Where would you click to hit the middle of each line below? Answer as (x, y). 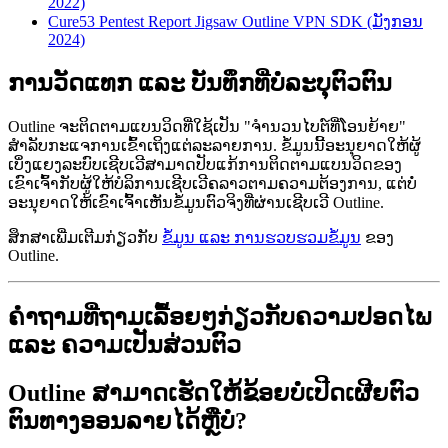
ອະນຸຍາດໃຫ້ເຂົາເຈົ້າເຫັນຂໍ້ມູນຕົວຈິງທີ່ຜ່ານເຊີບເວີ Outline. (196, 203)
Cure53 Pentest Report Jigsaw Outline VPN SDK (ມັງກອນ (235, 22)
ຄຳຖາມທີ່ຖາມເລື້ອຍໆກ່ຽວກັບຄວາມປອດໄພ (219, 316)
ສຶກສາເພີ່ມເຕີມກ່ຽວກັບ (85, 238)
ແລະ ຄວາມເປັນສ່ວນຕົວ (124, 344)
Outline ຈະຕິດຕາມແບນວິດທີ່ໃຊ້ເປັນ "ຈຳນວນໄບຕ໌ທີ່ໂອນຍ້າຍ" (207, 127)
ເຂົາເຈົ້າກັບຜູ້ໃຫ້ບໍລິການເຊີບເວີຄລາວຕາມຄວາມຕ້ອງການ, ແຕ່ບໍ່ (212, 184)
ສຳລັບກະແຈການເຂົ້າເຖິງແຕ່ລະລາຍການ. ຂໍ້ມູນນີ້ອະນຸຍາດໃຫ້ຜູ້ (214, 146)
